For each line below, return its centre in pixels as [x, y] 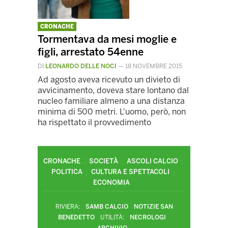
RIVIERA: [67, 207]
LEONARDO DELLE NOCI [81, 66]
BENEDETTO [76, 217]
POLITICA [67, 172]
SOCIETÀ [103, 161]
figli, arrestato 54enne [91, 52]
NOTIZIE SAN [153, 207]
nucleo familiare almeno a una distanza [111, 101]
